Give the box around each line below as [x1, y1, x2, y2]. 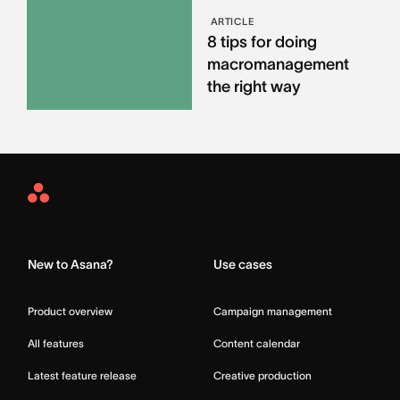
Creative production [213, 369, 312, 381]
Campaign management [213, 304, 332, 317]
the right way [206, 77, 301, 96]
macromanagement [206, 54, 349, 73]
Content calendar [213, 337, 300, 349]
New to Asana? [28, 256, 113, 271]
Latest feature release [28, 369, 137, 381]
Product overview [28, 304, 112, 317]
